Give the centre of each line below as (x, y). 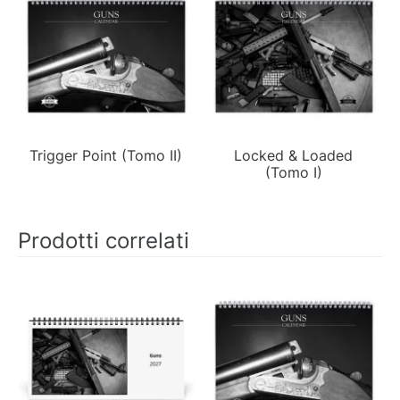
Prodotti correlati (104, 240)
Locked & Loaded (294, 155)
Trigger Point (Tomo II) (106, 155)
